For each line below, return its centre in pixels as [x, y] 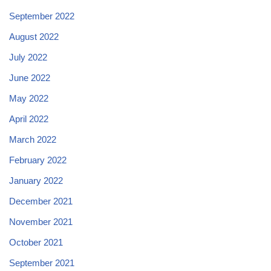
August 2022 [34, 37]
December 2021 [41, 201]
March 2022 [33, 140]
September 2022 [42, 16]
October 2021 [36, 243]
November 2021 [41, 222]
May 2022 [29, 99]
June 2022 [30, 78]
